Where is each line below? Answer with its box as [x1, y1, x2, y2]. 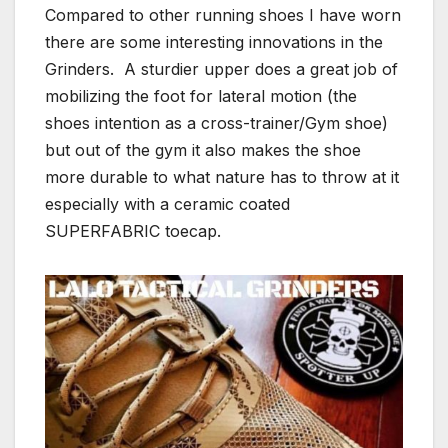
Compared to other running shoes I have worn [45, 4, 401, 25]
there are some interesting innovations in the [45, 31, 383, 52]
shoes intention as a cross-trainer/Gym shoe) [45, 112, 388, 133]
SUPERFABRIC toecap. [45, 220, 221, 241]
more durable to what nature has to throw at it [45, 166, 399, 187]
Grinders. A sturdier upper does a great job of [45, 58, 398, 79]
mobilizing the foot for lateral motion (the [45, 85, 357, 106]
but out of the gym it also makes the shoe [45, 139, 361, 160]
